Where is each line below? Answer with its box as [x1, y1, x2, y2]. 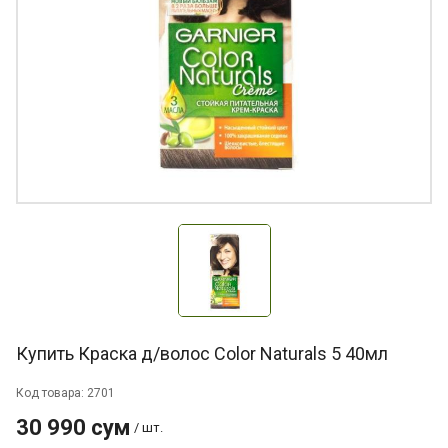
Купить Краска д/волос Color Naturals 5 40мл [16, 343, 388, 364]
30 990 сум [16, 415, 130, 440]
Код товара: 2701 [16, 386, 115, 400]
